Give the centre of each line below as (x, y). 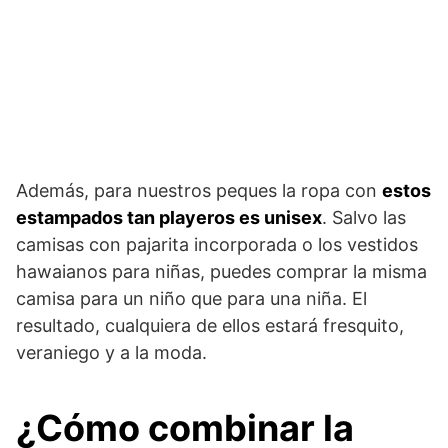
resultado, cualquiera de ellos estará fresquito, (210, 325)
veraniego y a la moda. (111, 352)
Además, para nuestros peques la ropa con (199, 190)
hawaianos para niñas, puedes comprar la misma (221, 271)
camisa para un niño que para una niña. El (191, 298)
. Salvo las (364, 217)
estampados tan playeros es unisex (169, 217)
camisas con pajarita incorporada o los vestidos (217, 244)
